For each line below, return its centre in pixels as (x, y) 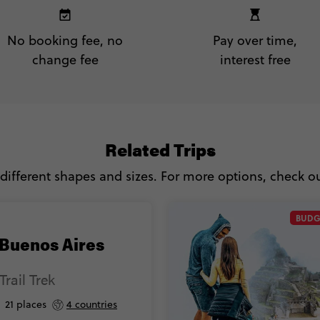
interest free (255, 59)
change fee (65, 59)
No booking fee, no (65, 40)
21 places (26, 305)
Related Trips (160, 149)
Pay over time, (255, 40)
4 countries (92, 305)
